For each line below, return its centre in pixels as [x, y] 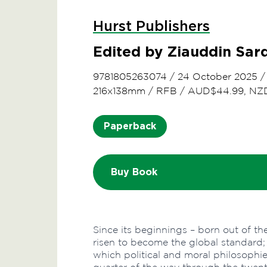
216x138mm [119, 91]
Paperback [130, 126]
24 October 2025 [218, 77]
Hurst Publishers [151, 27]
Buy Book [134, 172]
